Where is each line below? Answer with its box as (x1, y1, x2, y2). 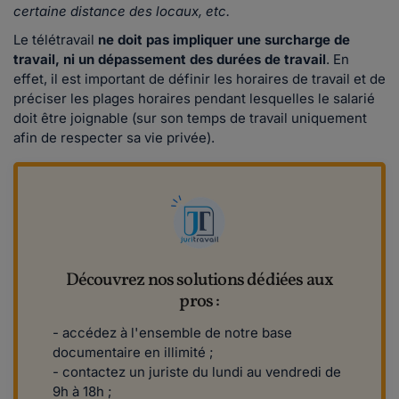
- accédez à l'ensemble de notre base (53, 324, 292, 342)
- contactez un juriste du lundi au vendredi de (53, 363, 341, 381)
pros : (179, 289, 220, 315)
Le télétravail (13, 31, 98, 49)
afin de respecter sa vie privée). (13, 129, 215, 147)
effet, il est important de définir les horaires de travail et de (13, 70, 386, 88)
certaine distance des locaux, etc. (13, 3, 233, 20)
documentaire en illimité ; (53, 344, 214, 362)
